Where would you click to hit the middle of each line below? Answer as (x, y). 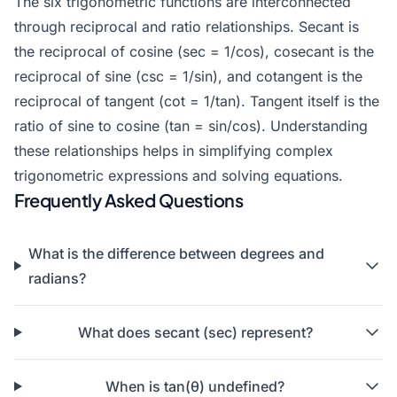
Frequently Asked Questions (128, 200)
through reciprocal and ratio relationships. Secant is (187, 27)
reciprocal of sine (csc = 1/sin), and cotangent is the (188, 76)
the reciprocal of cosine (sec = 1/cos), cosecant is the (194, 51)
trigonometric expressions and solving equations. (179, 175)
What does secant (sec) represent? (195, 332)
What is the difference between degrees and (177, 253)
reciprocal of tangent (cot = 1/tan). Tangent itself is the (197, 101)
